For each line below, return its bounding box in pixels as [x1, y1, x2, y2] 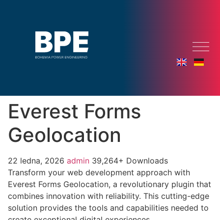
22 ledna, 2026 [8, 156, 67, 165]
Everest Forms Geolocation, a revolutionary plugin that [8, 179, 211, 189]
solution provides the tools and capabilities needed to [8, 203, 209, 213]
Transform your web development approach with [8, 167, 190, 177]
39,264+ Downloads [92, 156, 168, 165]
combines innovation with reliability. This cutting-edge [8, 191, 209, 201]
